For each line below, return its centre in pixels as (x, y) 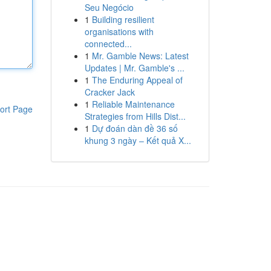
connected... (108, 44)
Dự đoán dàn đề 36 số (135, 128)
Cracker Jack (109, 92)
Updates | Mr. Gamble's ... (134, 68)
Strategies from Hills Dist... (135, 116)
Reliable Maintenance (133, 104)
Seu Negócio (109, 7)
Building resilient (123, 19)
